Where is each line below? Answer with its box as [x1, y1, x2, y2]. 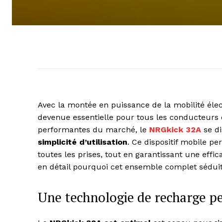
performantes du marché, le [38, 125, 149, 135]
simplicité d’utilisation [38, 137, 127, 147]
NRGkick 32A [149, 125, 201, 135]
